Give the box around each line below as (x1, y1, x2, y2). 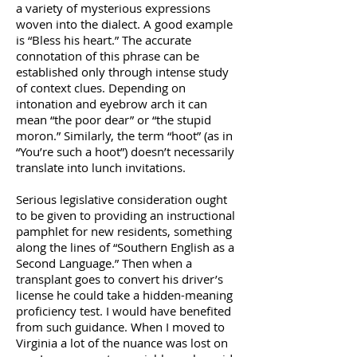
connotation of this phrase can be (16, 48, 199, 64)
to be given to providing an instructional (16, 207, 235, 223)
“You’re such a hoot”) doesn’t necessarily (16, 143, 234, 159)
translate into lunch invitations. (16, 159, 186, 175)
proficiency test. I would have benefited (16, 303, 231, 319)
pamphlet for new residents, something (16, 223, 232, 239)
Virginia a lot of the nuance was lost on (16, 335, 228, 351)
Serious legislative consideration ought (16, 191, 227, 207)
